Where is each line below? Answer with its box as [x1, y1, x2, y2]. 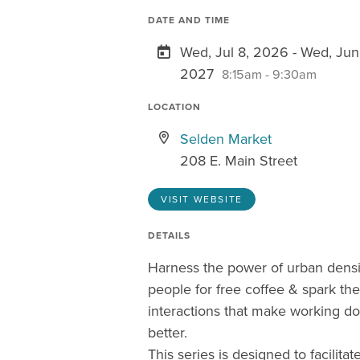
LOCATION [148, 100, 201, 114]
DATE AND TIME [148, 13, 230, 27]
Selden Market [180, 129, 272, 149]
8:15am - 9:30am [222, 65, 317, 84]
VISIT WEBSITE [161, 192, 243, 207]
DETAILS [148, 228, 190, 243]
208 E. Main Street [180, 150, 297, 171]
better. [148, 322, 187, 343]
